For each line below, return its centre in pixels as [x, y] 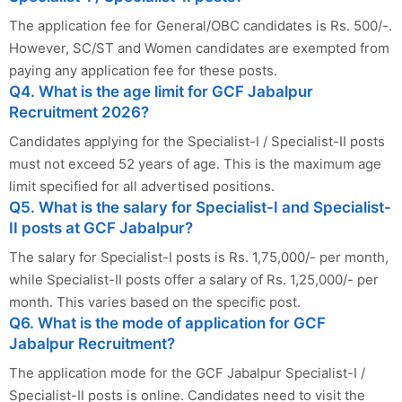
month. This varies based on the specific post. [155, 301]
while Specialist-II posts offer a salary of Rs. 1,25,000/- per [194, 279]
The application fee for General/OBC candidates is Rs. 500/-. [201, 25]
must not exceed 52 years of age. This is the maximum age [195, 163]
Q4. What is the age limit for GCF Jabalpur [161, 91]
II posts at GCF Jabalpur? [101, 227]
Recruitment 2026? [79, 112]
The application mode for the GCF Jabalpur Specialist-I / [187, 372]
